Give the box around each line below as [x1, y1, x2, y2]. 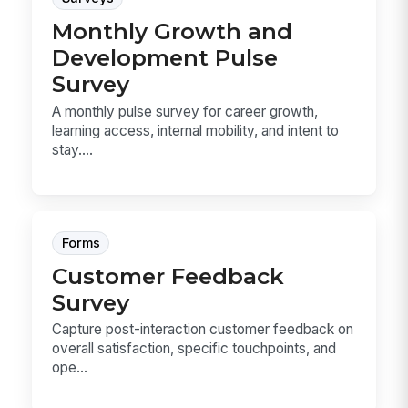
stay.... [52, 140, 94, 158]
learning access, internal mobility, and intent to [52, 121, 340, 139]
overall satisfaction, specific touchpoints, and [52, 340, 337, 358]
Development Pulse [52, 44, 279, 72]
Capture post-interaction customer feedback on [52, 321, 354, 339]
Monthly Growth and [52, 17, 293, 46]
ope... [52, 359, 88, 377]
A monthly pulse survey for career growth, [52, 102, 319, 120]
